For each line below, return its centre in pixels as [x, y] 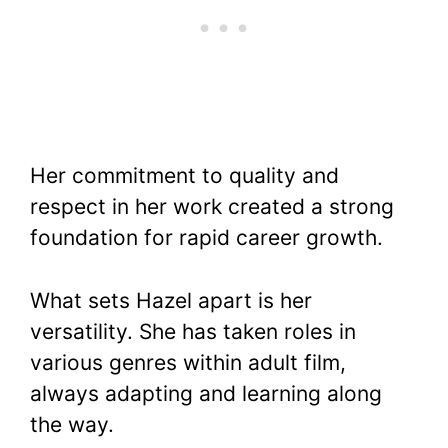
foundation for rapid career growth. [206, 238]
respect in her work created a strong [212, 207]
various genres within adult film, [188, 362]
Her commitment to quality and [184, 176]
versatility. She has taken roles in [193, 331]
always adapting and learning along [206, 393]
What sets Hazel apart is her [171, 300]
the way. [72, 424]
